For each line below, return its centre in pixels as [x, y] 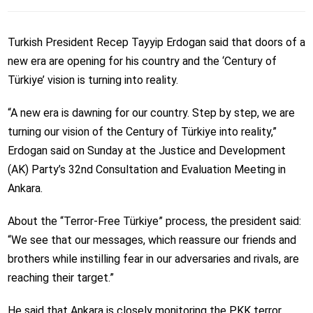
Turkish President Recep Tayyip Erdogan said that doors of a [156, 42]
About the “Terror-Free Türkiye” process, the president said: [154, 221]
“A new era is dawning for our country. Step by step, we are [151, 112]
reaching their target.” [60, 277]
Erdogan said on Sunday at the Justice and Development [146, 150]
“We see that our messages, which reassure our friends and [152, 240]
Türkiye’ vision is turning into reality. [93, 80]
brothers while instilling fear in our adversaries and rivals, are [153, 259]
